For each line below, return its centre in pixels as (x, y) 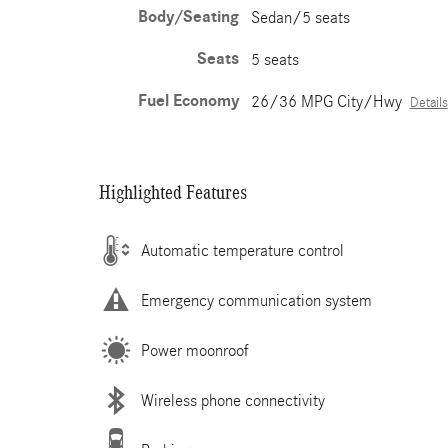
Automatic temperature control (242, 250)
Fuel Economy (188, 101)
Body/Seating (188, 17)
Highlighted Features (173, 192)
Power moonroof (195, 350)
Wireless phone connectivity (233, 400)
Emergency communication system (256, 300)
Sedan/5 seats (300, 17)
